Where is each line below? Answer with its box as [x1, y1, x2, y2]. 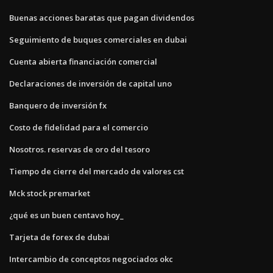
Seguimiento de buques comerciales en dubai [9, 34, 187, 45]
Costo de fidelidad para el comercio [9, 121, 148, 133]
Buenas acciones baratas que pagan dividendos [9, 12, 194, 23]
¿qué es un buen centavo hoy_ [9, 209, 124, 221]
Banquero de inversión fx [9, 99, 107, 111]
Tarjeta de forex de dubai [9, 231, 110, 243]
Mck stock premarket [9, 187, 90, 199]
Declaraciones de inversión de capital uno [9, 77, 172, 89]
